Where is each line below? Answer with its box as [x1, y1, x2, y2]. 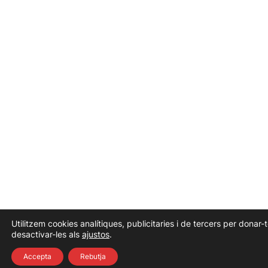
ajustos [82, 229, 109, 239]
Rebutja [80, 252, 106, 261]
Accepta [23, 252, 51, 261]
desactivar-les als [11, 229, 82, 239]
